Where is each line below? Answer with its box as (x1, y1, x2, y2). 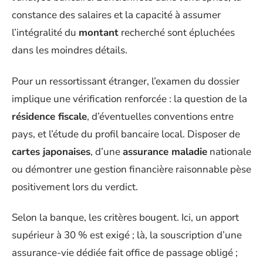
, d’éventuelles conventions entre (87, 109, 234, 123)
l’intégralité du (12, 26, 79, 39)
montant (79, 26, 119, 39)
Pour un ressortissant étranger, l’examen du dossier (12, 74, 240, 88)
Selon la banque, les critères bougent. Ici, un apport (12, 211, 239, 224)
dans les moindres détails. (12, 43, 127, 57)
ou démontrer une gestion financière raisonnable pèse (12, 162, 251, 176)
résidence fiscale (12, 109, 87, 123)
